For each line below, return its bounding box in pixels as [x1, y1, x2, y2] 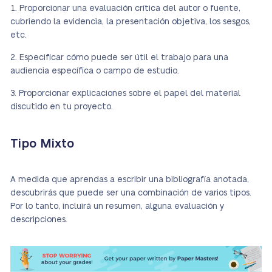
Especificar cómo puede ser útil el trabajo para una [19, 53, 228, 63]
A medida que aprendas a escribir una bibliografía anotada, [10, 175, 249, 185]
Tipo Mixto [10, 138, 74, 151]
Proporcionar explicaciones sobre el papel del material [19, 89, 240, 98]
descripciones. [10, 216, 70, 225]
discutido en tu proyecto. [10, 103, 115, 112]
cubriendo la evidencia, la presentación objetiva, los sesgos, [10, 18, 251, 27]
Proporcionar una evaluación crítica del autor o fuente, [19, 4, 240, 13]
